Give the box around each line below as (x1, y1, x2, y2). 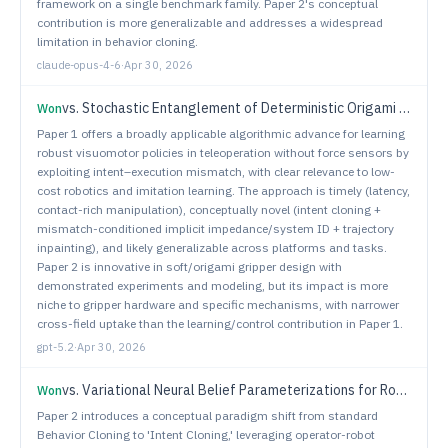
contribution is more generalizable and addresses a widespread (37, 15, 383, 30)
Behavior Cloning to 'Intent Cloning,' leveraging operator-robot (37, 427, 375, 442)
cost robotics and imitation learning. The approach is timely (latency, (37, 183, 410, 198)
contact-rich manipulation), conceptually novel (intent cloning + (37, 202, 381, 217)
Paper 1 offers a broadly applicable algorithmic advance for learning (37, 126, 405, 141)
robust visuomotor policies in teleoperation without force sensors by (37, 145, 409, 160)
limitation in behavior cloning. (37, 34, 198, 49)
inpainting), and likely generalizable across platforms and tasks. (37, 240, 387, 255)
